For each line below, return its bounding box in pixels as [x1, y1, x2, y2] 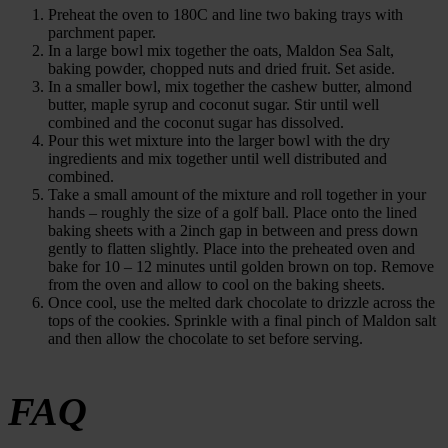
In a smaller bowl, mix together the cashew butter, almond [48, 78, 412, 96]
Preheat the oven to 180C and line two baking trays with [48, 6, 403, 24]
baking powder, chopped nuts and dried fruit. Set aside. [48, 60, 395, 78]
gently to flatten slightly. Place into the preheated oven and [48, 240, 415, 258]
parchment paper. [48, 24, 156, 42]
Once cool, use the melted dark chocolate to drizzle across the [48, 294, 435, 312]
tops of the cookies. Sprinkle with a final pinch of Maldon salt [48, 312, 436, 330]
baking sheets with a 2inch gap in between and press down [48, 222, 418, 240]
